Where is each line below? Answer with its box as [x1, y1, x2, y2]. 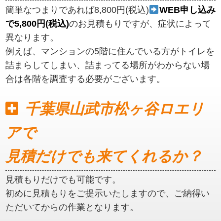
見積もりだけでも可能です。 [5, 175, 121, 185]
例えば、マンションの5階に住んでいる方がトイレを [5, 46, 215, 57]
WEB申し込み [159, 5, 216, 15]
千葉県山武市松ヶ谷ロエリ [24, 100, 204, 117]
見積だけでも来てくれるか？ [5, 147, 203, 164]
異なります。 [5, 33, 59, 43]
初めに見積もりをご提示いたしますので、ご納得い [5, 188, 210, 199]
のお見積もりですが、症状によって [69, 19, 212, 29]
